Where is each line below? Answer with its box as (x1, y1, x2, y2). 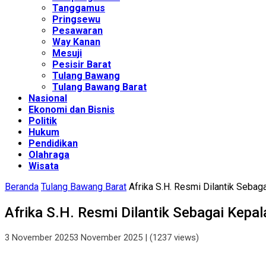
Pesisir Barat (52, 58, 111, 70)
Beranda (5, 180, 39, 192)
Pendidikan (28, 137, 78, 149)
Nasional (28, 92, 67, 104)
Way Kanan (52, 36, 100, 47)
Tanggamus (52, 2, 105, 14)
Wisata (28, 160, 59, 172)
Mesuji (52, 47, 82, 59)
